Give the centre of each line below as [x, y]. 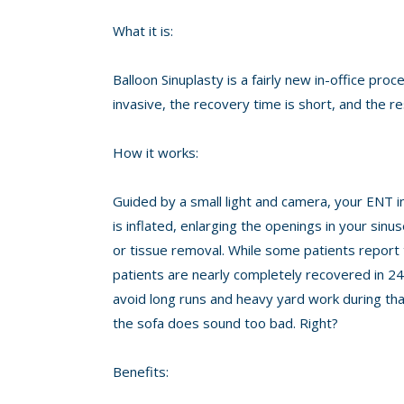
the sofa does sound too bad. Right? [225, 323]
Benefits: [141, 372]
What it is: [143, 31]
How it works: [156, 152]
